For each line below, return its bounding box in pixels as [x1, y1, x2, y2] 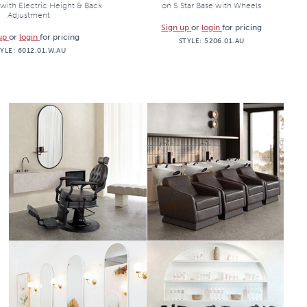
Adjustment [8, 10, 51, 20]
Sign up [161, 23, 192, 32]
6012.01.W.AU [17, 47, 66, 54]
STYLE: [178, 37, 205, 45]
